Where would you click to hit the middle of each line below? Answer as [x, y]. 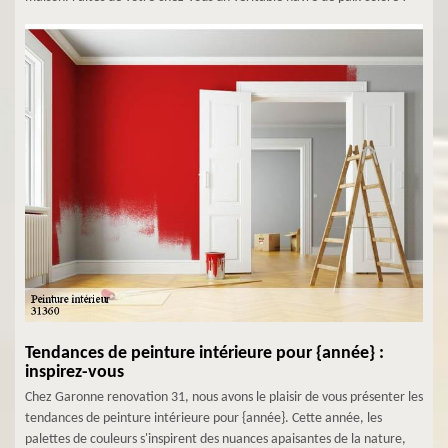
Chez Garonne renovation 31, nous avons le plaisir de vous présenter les [224, 397]
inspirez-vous [74, 372]
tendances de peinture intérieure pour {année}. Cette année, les [203, 418]
